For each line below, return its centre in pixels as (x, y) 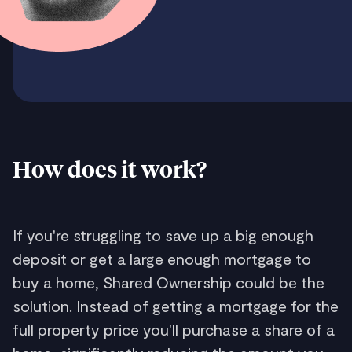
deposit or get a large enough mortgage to (162, 258)
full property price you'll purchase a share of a (174, 329)
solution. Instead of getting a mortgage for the (176, 305)
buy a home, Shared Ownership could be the (169, 282)
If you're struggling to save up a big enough (163, 235)
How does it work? (110, 170)
